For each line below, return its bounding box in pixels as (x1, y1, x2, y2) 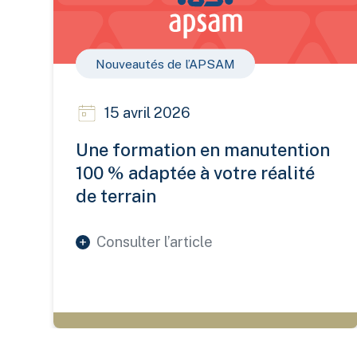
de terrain (76, 186, 157, 207)
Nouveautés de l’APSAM (96, 56, 236, 72)
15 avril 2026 (104, 104, 191, 122)
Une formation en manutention (76, 139, 331, 161)
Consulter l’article (96, 233, 214, 251)
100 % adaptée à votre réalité (76, 163, 316, 184)
